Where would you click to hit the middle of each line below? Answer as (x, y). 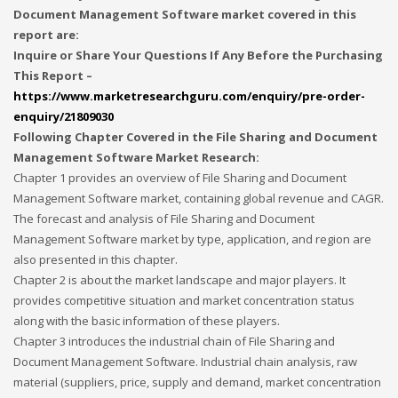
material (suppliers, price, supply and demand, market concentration (197, 382)
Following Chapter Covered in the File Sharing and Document (195, 137)
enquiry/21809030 (64, 116)
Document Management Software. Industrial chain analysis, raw (185, 362)
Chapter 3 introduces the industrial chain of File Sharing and (174, 341)
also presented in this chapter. (96, 259)
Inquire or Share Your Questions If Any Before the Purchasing (198, 55)
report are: (46, 35)
